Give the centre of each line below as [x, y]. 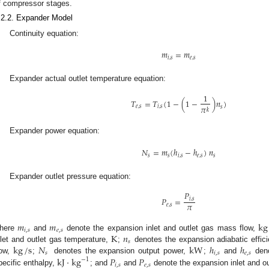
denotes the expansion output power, [120, 250]
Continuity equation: [44, 33]
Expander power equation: [55, 131]
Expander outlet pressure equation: [71, 176]
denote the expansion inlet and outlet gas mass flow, [161, 228]
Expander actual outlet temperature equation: [88, 79]
